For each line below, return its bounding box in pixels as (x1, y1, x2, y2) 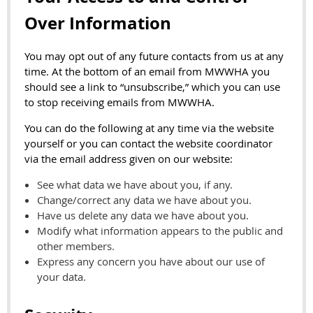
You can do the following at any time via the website (24, 120, 274, 135)
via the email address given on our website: (24, 151, 233, 166)
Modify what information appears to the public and (37, 223, 283, 238)
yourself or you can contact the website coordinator (24, 136, 272, 150)
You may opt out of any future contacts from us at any (24, 48, 284, 63)
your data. (37, 269, 86, 284)
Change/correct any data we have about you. (37, 192, 252, 207)
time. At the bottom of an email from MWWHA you (24, 64, 270, 78)
